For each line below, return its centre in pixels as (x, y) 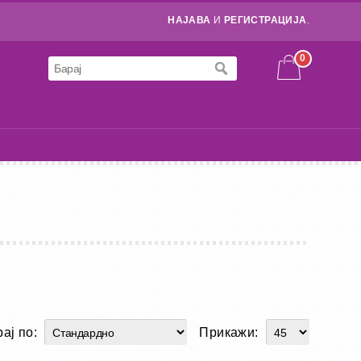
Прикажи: (230, 332)
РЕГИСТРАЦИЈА (265, 20)
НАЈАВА (189, 20)
